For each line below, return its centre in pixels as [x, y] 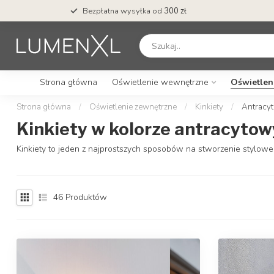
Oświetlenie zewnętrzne [133, 107]
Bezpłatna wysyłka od [123, 11]
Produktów [85, 198]
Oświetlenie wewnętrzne [160, 82]
